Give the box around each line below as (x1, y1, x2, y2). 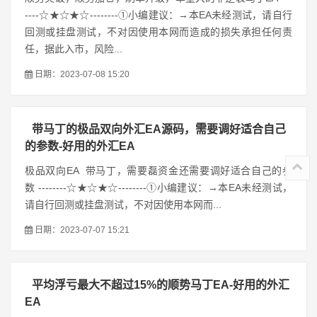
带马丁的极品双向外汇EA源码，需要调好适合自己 (32, 123, 286, 135)
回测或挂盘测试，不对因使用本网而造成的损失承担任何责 (25, 26, 292, 38)
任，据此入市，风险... (25, 43, 122, 54)
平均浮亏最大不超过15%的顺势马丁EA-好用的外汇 (32, 279, 289, 291)
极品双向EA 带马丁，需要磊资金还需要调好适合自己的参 (25, 165, 292, 176)
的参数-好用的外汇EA (25, 140, 135, 152)
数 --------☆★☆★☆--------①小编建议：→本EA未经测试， (25, 182, 292, 193)
